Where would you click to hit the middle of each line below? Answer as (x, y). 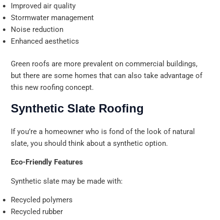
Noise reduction (37, 30)
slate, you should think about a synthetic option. (90, 143)
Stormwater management (53, 18)
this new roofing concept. (53, 87)
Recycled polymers (42, 200)
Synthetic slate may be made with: (67, 181)
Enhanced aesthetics (45, 41)
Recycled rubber (37, 212)
